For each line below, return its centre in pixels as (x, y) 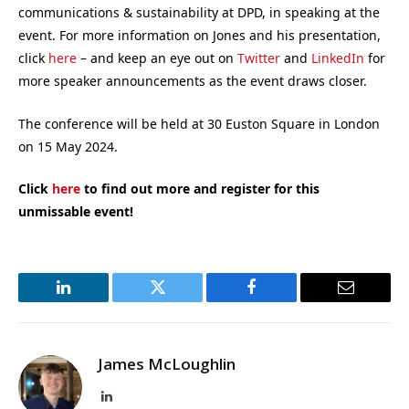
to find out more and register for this (200, 189)
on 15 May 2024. (68, 146)
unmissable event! (76, 212)
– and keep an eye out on (157, 58)
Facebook (282, 301)
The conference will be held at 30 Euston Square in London (199, 123)
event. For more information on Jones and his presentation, (199, 36)
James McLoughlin (167, 364)
